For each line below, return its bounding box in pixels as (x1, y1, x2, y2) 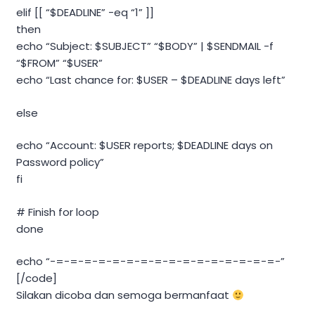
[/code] (16, 271, 57, 286)
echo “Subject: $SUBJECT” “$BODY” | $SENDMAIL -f (16, 39, 274, 54)
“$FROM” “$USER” (16, 56, 103, 71)
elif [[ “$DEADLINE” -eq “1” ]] (16, 5, 154, 20)
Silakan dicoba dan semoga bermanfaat (16, 288, 232, 303)
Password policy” (16, 155, 104, 170)
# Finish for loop (16, 204, 99, 219)
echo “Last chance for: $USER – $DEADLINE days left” (16, 72, 285, 88)
